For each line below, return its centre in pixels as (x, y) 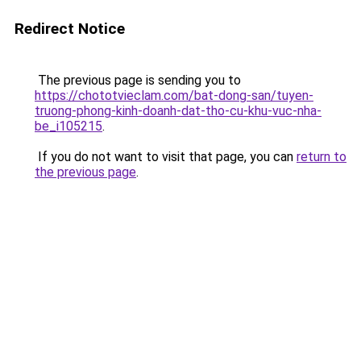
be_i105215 (68, 126)
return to (322, 157)
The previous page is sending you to (138, 80)
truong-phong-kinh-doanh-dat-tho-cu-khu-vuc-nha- (178, 111)
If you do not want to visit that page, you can (166, 157)
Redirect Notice (70, 29)
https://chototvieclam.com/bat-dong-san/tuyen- (174, 95)
